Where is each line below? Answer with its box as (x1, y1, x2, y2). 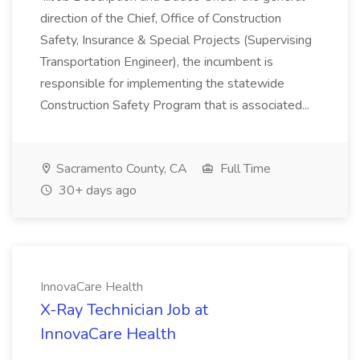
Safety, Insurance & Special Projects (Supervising (40, 31, 312, 49)
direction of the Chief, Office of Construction (40, 10, 281, 27)
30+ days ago (55, 182, 137, 199)
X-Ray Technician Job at (40, 299, 208, 321)
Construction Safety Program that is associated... (40, 96, 313, 114)
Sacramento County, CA (53, 160, 187, 178)
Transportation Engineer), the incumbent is (40, 53, 273, 71)
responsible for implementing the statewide (40, 75, 284, 92)
